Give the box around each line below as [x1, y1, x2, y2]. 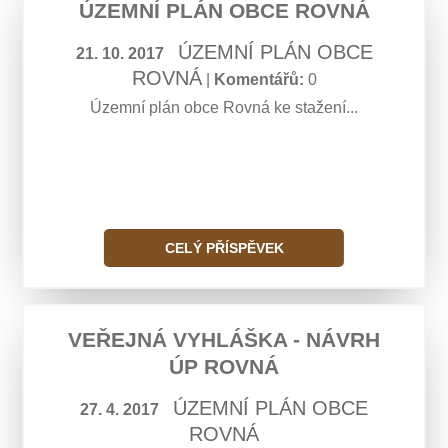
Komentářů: [213, 71, 304, 88]
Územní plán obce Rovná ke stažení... [90, 99, 358, 116]
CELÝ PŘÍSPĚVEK [164, 240, 284, 256]
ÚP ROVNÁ [169, 355, 279, 378]
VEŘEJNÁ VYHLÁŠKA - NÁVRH [68, 328, 380, 351]
